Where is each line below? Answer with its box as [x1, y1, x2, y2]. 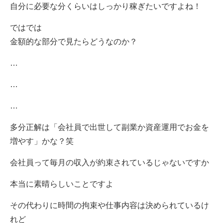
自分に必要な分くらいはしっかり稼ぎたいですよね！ [9, 2, 201, 10]
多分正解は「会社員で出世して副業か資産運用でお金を [9, 123, 209, 131]
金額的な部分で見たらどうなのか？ [9, 37, 137, 46]
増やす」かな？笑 [9, 137, 74, 145]
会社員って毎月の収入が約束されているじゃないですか [9, 158, 209, 167]
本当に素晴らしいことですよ [9, 180, 113, 188]
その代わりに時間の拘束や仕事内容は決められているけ [9, 201, 209, 210]
